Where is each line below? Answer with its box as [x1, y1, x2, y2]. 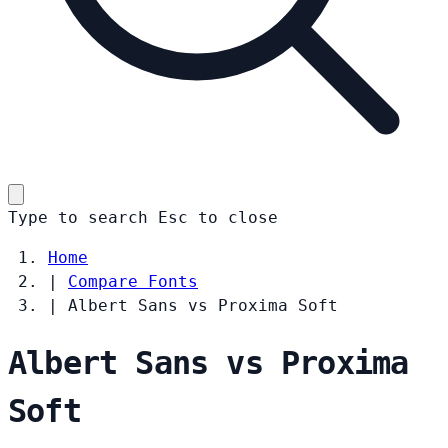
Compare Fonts [68, 271, 198, 291]
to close [198, 207, 278, 227]
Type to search [8, 207, 148, 227]
